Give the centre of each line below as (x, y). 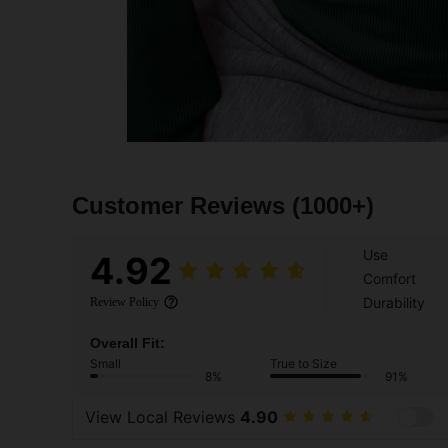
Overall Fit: (127, 342)
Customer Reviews (182, 205)
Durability (394, 302)
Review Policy (124, 301)
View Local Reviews (162, 417)
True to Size (303, 363)
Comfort (389, 278)
